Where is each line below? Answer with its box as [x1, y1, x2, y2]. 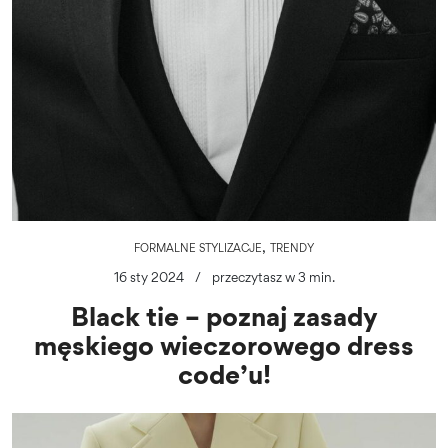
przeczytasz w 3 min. [211, 269, 335, 286]
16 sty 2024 [113, 269, 184, 286]
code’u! [177, 358, 271, 391]
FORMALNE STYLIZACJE [134, 241, 262, 256]
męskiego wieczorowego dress [34, 329, 414, 362]
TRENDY [270, 241, 314, 256]
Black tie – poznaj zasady [70, 300, 378, 333]
